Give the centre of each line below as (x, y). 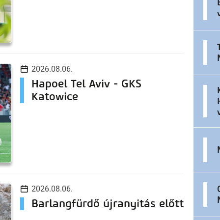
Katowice (55, 96)
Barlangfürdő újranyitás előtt (108, 204)
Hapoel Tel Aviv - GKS (86, 84)
